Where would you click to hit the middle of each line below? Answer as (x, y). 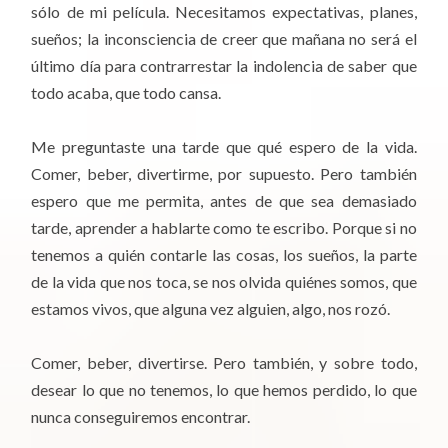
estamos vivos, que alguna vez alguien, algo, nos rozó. (211, 308)
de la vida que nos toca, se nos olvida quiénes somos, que (224, 281)
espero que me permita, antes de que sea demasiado (224, 200)
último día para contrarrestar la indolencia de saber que (224, 65)
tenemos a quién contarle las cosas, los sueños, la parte (224, 254)
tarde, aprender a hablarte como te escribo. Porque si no (224, 227)
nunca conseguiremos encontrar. (141, 416)
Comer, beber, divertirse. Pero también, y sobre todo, (224, 362)
